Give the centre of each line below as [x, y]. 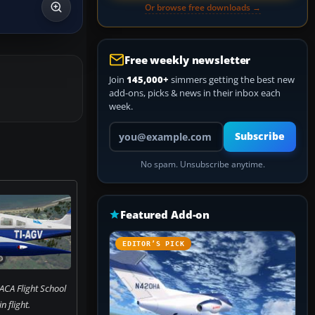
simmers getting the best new [232, 79]
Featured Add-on [165, 214]
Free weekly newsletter [188, 60]
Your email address [148, 127]
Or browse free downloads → [202, 7]
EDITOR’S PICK [154, 244]
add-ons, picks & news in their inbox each [195, 93]
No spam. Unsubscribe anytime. [202, 164]
